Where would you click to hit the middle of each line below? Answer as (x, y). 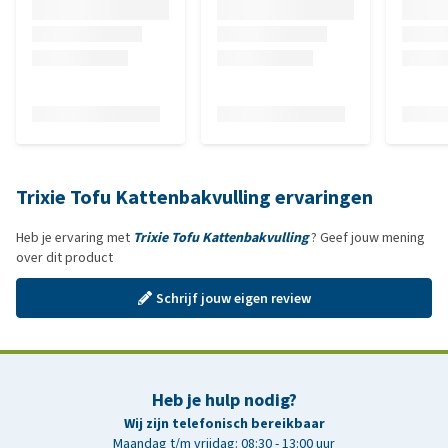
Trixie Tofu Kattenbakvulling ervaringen (194, 197)
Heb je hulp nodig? (224, 400)
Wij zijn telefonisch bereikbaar (224, 423)
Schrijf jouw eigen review (233, 298)
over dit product (64, 257)
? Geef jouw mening (366, 237)
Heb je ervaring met (74, 237)
